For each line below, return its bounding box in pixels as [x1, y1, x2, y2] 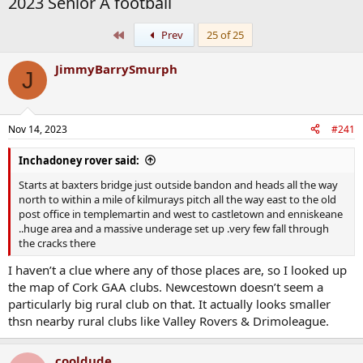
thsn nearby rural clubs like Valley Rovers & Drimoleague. [8, 313, 329, 329]
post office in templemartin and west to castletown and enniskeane [19, 206, 343, 221]
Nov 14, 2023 [8, 122, 67, 136]
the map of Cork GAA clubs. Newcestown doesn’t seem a [8, 279, 323, 295]
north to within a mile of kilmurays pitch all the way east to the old [19, 191, 336, 207]
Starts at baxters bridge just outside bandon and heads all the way [19, 177, 338, 192]
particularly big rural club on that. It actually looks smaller [8, 296, 331, 312]
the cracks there [19, 235, 96, 250]
